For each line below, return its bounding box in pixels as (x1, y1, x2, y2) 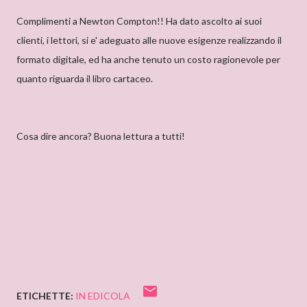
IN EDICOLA (75, 290, 130, 302)
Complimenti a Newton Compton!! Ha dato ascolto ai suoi (16, 15, 262, 27)
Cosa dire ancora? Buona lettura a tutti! (16, 130, 185, 142)
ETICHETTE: (16, 290, 73, 302)
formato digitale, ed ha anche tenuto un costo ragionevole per (16, 53, 280, 65)
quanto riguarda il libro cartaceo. (16, 73, 153, 84)
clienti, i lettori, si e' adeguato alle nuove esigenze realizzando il (16, 34, 282, 46)
